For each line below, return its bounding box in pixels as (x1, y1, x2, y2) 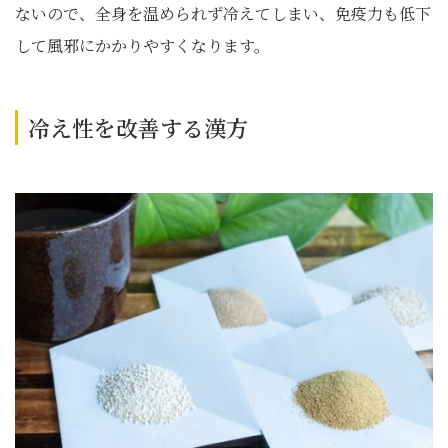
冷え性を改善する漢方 (28, 112, 248, 143)
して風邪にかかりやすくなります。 (15, 34, 270, 57)
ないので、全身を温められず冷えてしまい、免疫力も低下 (15, 2, 431, 25)
